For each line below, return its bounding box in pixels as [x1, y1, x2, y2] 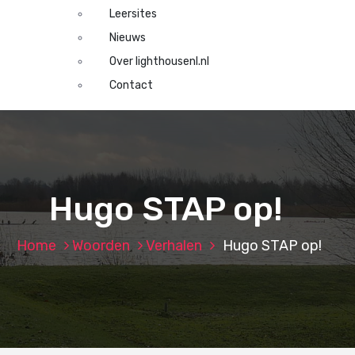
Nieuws [109, 31, 146, 44]
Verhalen [145, 237, 202, 254]
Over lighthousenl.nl [109, 55, 209, 68]
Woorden [71, 237, 130, 254]
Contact [109, 78, 153, 92]
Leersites [109, 7, 157, 21]
